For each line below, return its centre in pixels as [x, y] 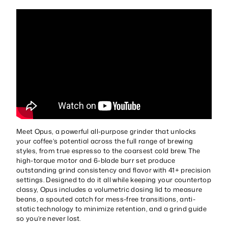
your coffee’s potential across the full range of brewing [105, 141]
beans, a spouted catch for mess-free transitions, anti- [106, 199]
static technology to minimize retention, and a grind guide [111, 208]
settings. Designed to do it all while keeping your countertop [114, 179]
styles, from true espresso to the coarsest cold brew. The [108, 150]
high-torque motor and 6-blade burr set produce [96, 160]
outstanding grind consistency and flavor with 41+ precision [114, 170]
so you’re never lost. [49, 218]
